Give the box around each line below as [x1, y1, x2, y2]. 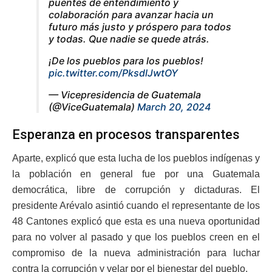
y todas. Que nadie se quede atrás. [49, 32, 212, 45]
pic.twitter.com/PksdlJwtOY [49, 66, 178, 79]
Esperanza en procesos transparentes [12, 127, 240, 143]
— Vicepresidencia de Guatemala [49, 88, 201, 101]
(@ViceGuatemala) [49, 100, 137, 113]
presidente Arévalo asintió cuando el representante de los [12, 200, 260, 211]
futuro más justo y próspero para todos [49, 20, 231, 33]
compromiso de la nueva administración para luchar [12, 248, 260, 259]
